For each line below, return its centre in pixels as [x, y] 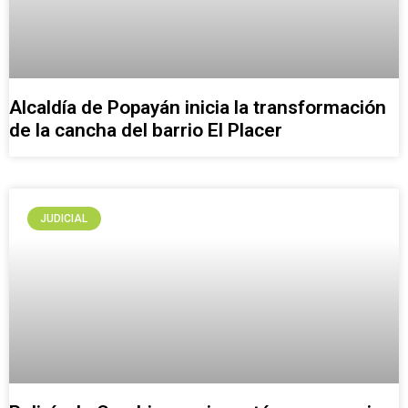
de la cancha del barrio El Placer [146, 131]
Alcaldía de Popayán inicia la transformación [198, 108]
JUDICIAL [64, 219]
